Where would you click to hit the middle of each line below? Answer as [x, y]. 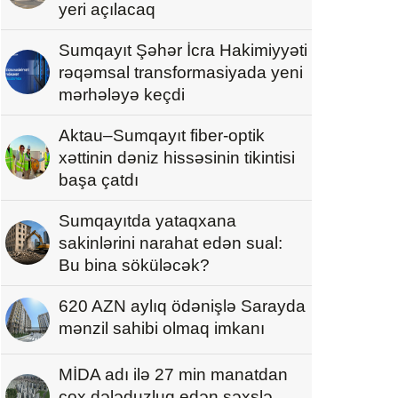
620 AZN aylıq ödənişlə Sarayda [182, 306]
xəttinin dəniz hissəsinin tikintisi [177, 157]
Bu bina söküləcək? [134, 265]
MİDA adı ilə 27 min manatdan [173, 374]
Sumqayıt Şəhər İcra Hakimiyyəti [183, 50]
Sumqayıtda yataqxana [147, 220]
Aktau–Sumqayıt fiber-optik [162, 135]
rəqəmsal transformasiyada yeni [181, 72]
